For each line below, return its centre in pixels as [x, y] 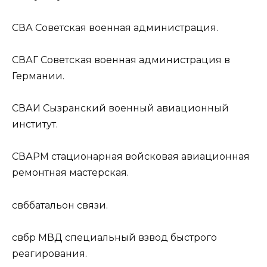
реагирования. [49, 253]
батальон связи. [69, 205]
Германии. [38, 76]
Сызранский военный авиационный [135, 108]
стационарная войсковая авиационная [149, 157]
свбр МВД [37, 237]
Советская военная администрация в [134, 60]
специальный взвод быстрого [140, 237]
